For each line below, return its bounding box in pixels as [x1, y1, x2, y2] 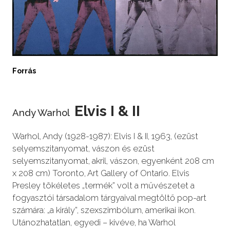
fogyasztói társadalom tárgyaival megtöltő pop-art [12, 193, 206, 203]
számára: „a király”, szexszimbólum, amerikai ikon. [12, 205, 196, 216]
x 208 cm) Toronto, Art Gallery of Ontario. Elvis [12, 168, 189, 179]
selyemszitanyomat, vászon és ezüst [12, 143, 155, 154]
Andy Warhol [12, 107, 72, 119]
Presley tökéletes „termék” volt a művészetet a [12, 180, 195, 191]
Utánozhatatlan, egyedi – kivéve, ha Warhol [12, 217, 175, 228]
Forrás [12, 67, 36, 75]
